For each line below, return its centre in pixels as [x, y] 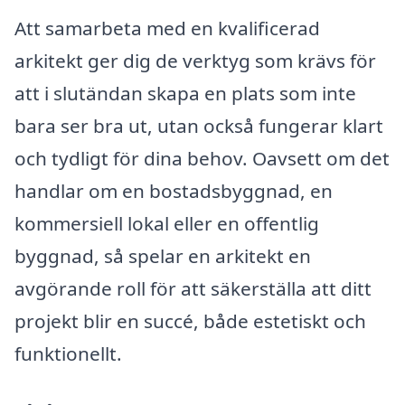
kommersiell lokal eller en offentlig [167, 224]
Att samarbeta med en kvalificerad [167, 28]
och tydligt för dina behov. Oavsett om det [202, 159]
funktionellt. [68, 354]
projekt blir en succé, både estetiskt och [190, 321]
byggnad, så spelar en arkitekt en [163, 256]
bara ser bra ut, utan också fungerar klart [199, 126]
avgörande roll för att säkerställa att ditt [193, 289]
